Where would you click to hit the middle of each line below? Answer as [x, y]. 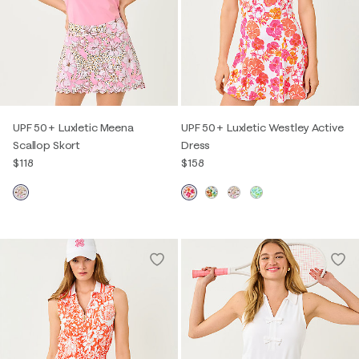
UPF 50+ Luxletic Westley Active [262, 127]
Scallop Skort [47, 145]
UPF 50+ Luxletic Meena [73, 127]
